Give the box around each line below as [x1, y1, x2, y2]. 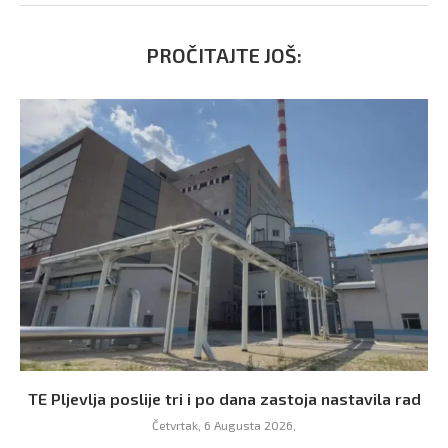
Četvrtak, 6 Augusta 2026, [152, 417, 296, 432]
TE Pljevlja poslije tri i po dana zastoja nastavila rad [27, 388, 421, 408]
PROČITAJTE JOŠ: [146, 42, 302, 67]
